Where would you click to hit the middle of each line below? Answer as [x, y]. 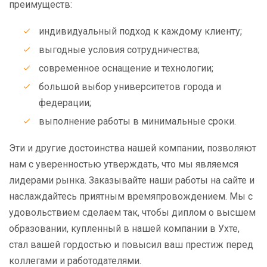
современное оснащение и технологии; [126, 68]
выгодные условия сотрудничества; [119, 50]
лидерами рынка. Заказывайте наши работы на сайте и [132, 180]
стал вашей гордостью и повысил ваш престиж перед [131, 245]
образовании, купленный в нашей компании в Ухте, [124, 229]
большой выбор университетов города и [130, 87]
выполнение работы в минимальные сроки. [137, 121]
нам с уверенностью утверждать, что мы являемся [124, 164]
